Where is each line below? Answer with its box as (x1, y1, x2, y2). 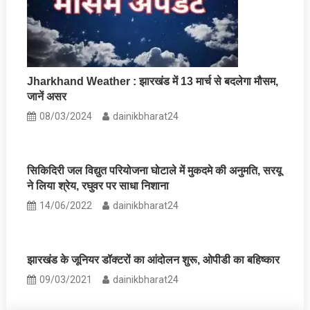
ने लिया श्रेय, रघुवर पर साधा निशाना (27, 179, 170, 192)
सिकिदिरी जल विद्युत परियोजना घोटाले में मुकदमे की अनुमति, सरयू (27, 164, 282, 176)
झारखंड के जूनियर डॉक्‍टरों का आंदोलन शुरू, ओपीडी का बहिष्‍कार (27, 253, 280, 266)
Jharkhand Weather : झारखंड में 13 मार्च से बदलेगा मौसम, (27, 75, 279, 87)
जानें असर (27, 90, 67, 102)
